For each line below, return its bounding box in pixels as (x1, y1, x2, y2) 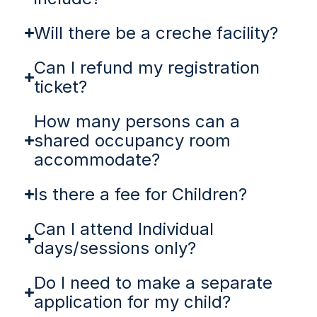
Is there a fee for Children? (34, 184, 248, 205)
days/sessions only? (34, 238, 197, 259)
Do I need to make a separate (34, 272, 273, 294)
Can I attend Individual (34, 219, 214, 240)
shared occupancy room (34, 130, 231, 151)
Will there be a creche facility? (34, 23, 279, 44)
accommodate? (34, 149, 161, 171)
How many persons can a (34, 111, 241, 132)
